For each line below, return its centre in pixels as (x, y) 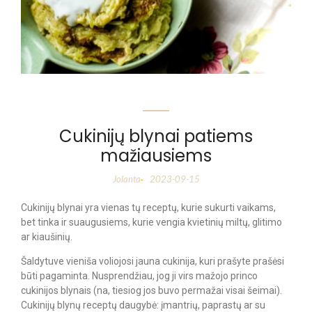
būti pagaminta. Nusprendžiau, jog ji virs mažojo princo (139, 276)
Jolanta (126, 179)
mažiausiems (156, 155)
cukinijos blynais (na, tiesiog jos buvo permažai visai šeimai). (151, 291)
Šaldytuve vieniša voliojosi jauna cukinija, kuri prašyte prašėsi (153, 262)
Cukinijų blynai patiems (156, 136)
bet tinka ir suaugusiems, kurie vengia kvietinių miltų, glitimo (151, 222)
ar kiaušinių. (47, 236)
